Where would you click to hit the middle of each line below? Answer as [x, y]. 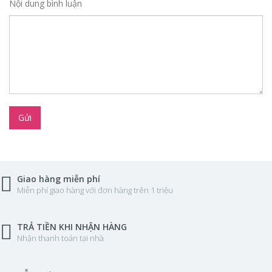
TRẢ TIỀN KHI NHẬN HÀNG [72, 227]
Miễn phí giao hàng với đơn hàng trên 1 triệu [95, 190]
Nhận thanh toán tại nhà [60, 238]
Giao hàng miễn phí [59, 179]
